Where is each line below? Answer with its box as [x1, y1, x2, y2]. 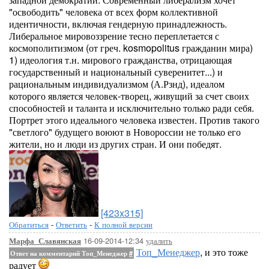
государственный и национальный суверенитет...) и [9, 65, 223, 79]
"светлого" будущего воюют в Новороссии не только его [9, 125, 241, 139]
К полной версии [94, 219, 153, 230]
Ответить [56, 219, 87, 230]
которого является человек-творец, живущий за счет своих [9, 89, 249, 103]
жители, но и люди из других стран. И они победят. [9, 137, 222, 151]
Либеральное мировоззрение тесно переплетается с [9, 29, 219, 43]
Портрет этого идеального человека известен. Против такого [9, 113, 259, 127]
